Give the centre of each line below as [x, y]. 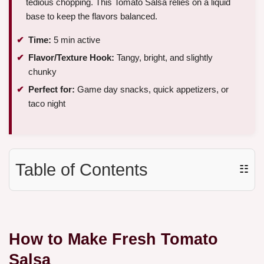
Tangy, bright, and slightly [164, 57]
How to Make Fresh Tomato [113, 239]
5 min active [76, 40]
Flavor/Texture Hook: [71, 57]
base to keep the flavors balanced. [92, 16]
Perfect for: [52, 89]
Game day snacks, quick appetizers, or [152, 89]
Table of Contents [82, 169]
